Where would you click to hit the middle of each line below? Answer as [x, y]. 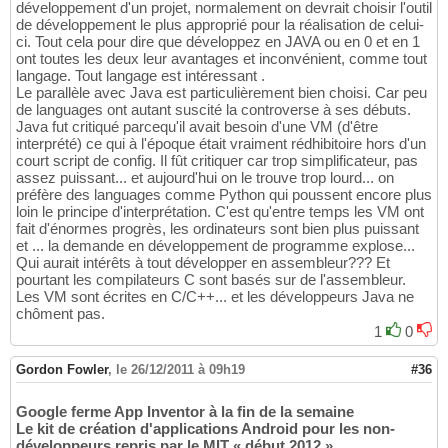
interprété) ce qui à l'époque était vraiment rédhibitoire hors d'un [221, 144]
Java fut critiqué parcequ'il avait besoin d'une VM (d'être [197, 127]
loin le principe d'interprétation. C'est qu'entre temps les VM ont [220, 212]
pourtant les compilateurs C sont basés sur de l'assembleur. [211, 280]
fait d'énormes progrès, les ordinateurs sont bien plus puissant [217, 229]
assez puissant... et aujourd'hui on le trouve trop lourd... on [205, 178]
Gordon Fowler [62, 370]
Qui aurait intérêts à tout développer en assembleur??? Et [203, 263]
